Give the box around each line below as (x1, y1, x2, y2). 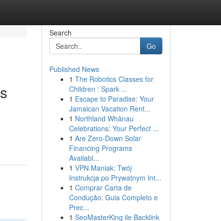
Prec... (69, 202, 89, 212)
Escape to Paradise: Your (74, 94, 154, 104)
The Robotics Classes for (74, 74, 153, 84)
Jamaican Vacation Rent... (69, 104, 150, 113)
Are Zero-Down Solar (74, 133, 141, 143)
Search (49, 28, 72, 37)
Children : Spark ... (69, 84, 127, 94)
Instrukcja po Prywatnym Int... (69, 173, 161, 183)
